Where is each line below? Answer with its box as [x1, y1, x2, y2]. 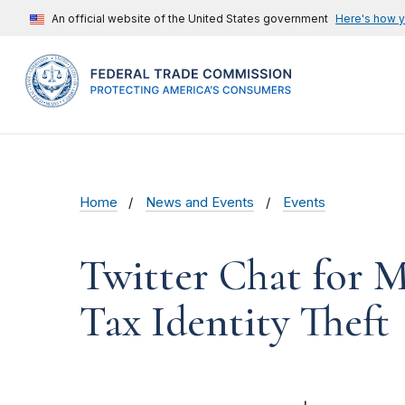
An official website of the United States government [52, 12, 328, 25]
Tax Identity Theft [80, 296, 390, 349]
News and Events [146, 194, 255, 212]
